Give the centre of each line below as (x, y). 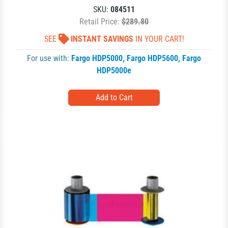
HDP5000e (114, 70)
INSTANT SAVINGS (102, 39)
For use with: (49, 58)
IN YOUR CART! (159, 39)
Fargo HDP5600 (152, 58)
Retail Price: (101, 22)
